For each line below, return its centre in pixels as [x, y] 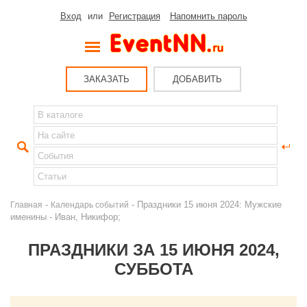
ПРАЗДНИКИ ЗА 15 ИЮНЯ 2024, [153, 250]
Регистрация [134, 16]
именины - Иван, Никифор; [65, 217]
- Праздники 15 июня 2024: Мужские [205, 205]
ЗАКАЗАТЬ [107, 79]
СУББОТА [153, 269]
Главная [26, 205]
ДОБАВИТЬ [197, 79]
